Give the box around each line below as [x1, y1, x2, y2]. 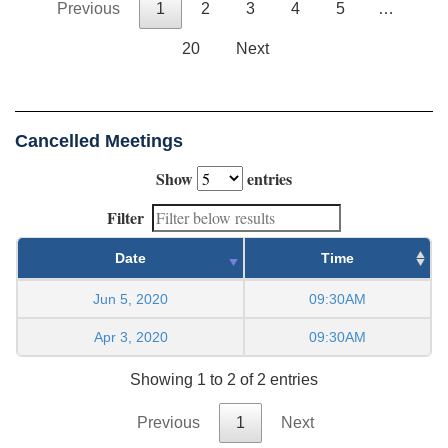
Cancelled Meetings [15, 130, 183, 151]
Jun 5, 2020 [93, 290, 168, 307]
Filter [107, 205, 144, 229]
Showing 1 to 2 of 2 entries [130, 371, 318, 389]
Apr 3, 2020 [93, 328, 168, 345]
